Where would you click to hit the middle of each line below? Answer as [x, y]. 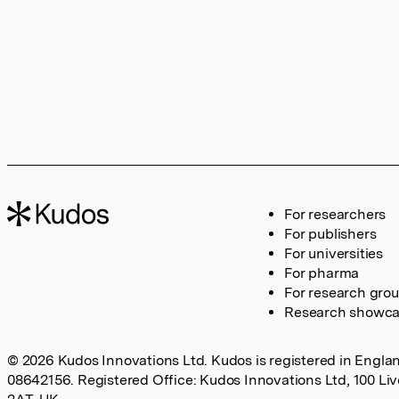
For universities [334, 253]
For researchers [335, 214]
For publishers [330, 234]
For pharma [322, 273]
